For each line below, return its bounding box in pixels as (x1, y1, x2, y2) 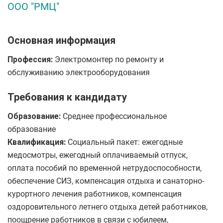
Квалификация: (7, 137, 66, 147)
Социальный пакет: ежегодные (66, 137, 183, 147)
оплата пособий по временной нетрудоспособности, (7, 163, 202, 173)
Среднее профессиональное (61, 111, 167, 121)
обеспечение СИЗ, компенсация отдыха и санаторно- (7, 176, 204, 186)
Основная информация (7, 34, 115, 46)
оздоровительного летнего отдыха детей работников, (7, 202, 208, 212)
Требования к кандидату (7, 91, 127, 103)
